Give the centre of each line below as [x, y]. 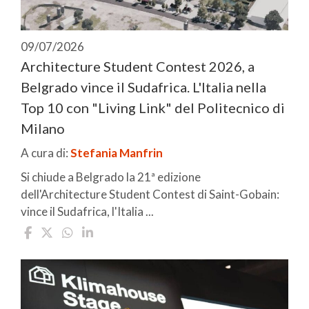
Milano [43, 128]
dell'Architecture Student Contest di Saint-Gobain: [150, 194]
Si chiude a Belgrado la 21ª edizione [111, 177]
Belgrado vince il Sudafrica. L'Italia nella [143, 87]
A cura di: [46, 152]
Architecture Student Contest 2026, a [138, 66]
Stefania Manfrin [117, 152]
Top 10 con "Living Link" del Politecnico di [153, 107]
